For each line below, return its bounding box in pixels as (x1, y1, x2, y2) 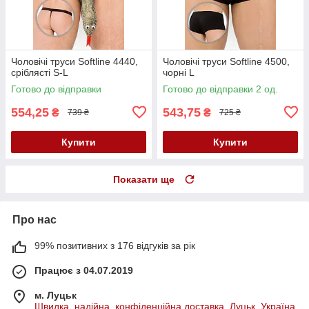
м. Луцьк (34, 289, 77, 301)
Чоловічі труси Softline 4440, (11, 55, 138, 67)
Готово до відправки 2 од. (163, 83, 278, 94)
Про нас (12, 213, 57, 226)
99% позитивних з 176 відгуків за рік (34, 239, 195, 251)
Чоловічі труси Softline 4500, (163, 55, 290, 67)
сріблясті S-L (11, 66, 68, 78)
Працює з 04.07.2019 (34, 264, 133, 276)
